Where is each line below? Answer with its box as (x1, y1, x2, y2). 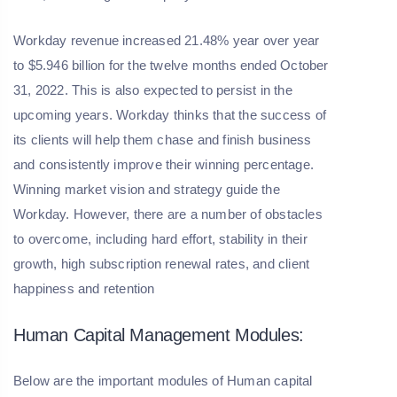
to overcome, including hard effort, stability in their (13, 231, 307, 247)
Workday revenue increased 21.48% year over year (13, 33, 320, 49)
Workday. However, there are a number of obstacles (13, 206, 323, 222)
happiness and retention (13, 281, 155, 297)
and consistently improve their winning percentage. (13, 157, 315, 173)
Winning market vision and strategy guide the (13, 182, 280, 198)
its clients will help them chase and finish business (13, 132, 312, 148)
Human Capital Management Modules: (13, 325, 304, 346)
